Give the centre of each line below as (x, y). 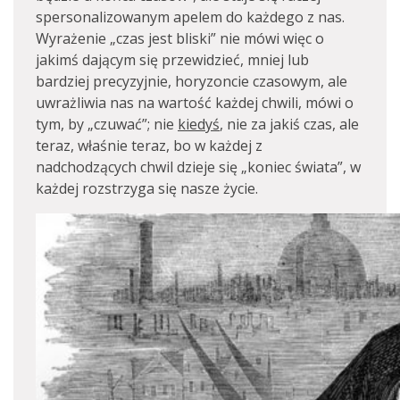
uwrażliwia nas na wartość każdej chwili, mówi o (195, 103)
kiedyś (199, 124)
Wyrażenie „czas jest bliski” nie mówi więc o (180, 38)
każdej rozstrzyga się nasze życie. (147, 188)
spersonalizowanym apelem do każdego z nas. (190, 17)
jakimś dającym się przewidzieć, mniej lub (172, 60)
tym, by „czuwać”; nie (107, 124)
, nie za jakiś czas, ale (289, 124)
